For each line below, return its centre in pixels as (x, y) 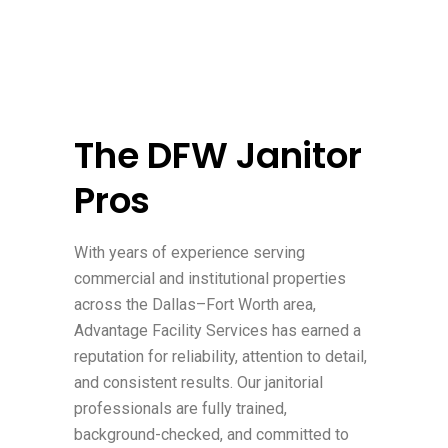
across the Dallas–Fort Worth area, (195, 304)
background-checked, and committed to (211, 434)
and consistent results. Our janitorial (198, 382)
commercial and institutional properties (210, 278)
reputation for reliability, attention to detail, (220, 356)
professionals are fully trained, (180, 408)
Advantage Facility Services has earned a (217, 330)
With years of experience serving (189, 252)
